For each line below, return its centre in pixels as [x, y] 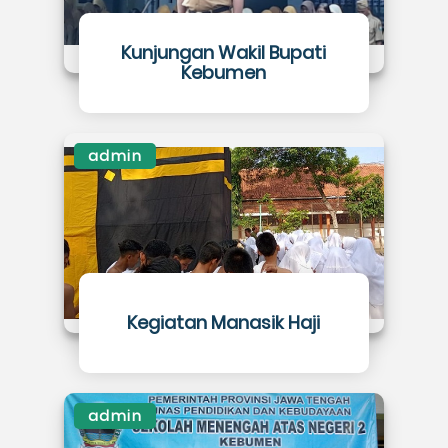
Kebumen [224, 72]
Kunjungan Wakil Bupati [224, 52]
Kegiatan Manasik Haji [224, 322]
